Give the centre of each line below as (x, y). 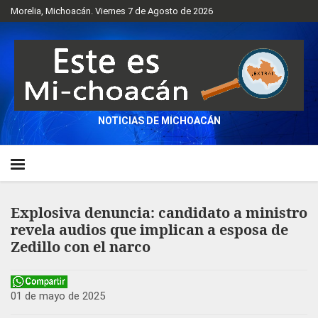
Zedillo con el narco (81, 247)
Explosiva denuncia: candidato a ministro (159, 213)
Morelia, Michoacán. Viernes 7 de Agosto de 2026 (112, 11)
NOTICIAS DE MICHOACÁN (159, 121)
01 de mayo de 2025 (58, 296)
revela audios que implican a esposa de (149, 230)
